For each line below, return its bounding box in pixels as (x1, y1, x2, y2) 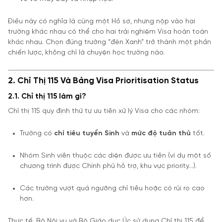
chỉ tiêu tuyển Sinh (54, 129, 119, 137)
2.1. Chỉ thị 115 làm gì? (8, 92, 86, 101)
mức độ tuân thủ (131, 129, 191, 137)
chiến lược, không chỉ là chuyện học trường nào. (8, 49, 165, 56)
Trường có (20, 129, 54, 137)
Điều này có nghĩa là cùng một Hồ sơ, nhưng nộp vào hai (8, 17, 195, 25)
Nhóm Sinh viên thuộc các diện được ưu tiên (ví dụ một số (20, 152, 211, 160)
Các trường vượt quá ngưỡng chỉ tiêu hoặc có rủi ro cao (20, 184, 205, 192)
